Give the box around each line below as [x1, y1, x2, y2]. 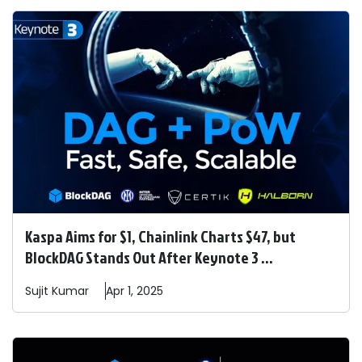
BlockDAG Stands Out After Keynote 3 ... [25, 246, 273, 269]
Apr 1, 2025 [106, 283, 163, 300]
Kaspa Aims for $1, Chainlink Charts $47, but [25, 225, 296, 248]
